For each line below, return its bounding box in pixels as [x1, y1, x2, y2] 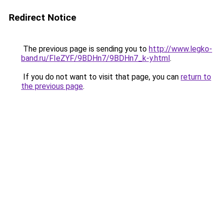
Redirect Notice [9, 12, 76, 23]
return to [181, 72, 211, 82]
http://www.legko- [149, 44, 212, 54]
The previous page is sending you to [21, 44, 149, 54]
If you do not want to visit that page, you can [21, 72, 181, 82]
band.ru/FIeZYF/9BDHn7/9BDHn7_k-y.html [21, 54, 170, 63]
